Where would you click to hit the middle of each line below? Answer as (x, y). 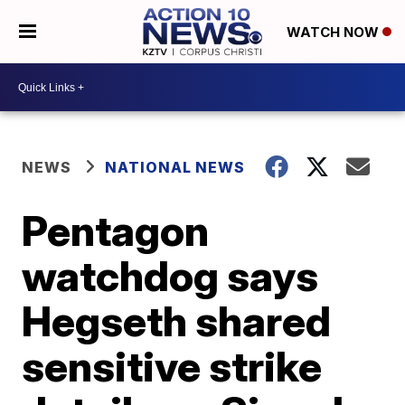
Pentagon (116, 231)
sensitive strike (172, 366)
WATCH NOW (334, 33)
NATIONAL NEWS (175, 167)
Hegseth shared (177, 321)
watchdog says (170, 276)
